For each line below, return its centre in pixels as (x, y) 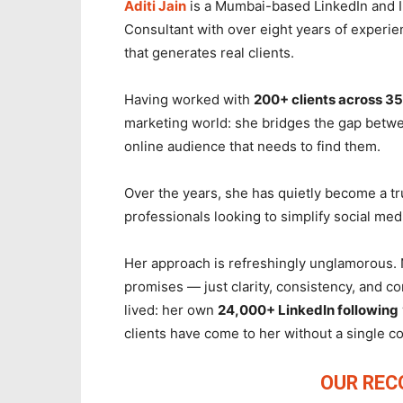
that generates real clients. (209, 53)
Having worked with (189, 99)
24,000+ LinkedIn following (308, 310)
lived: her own (171, 310)
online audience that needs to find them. (252, 146)
